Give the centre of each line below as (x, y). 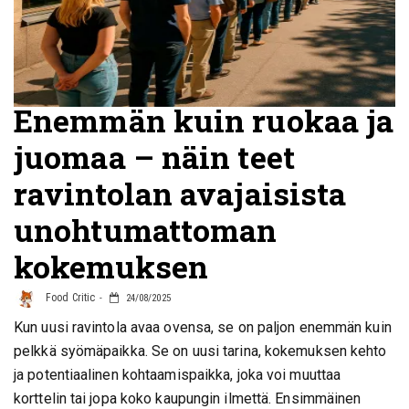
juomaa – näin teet (154, 157)
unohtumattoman (146, 230)
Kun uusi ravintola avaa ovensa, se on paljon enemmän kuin (203, 327)
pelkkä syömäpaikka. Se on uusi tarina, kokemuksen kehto (200, 351)
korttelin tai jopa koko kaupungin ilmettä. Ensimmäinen (188, 399)
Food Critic (69, 298)
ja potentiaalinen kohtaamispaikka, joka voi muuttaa (178, 375)
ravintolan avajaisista (180, 193)
